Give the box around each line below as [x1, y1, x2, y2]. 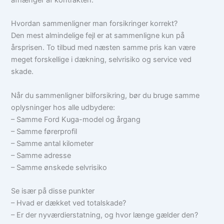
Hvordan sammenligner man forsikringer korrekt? [11, 19, 178, 28]
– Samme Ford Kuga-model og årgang [11, 114, 141, 124]
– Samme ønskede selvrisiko [11, 162, 107, 172]
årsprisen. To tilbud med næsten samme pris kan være [11, 43, 196, 52]
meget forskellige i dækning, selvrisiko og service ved [11, 55, 192, 64]
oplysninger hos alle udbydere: [11, 102, 115, 112]
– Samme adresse [11, 150, 71, 160]
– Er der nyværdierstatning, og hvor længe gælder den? [11, 210, 198, 219]
